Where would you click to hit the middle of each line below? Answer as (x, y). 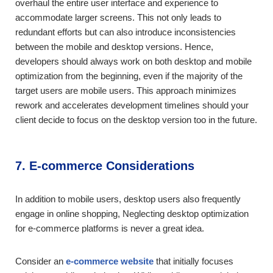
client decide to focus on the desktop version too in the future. (136, 120)
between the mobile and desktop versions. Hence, (114, 47)
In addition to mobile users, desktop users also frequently (128, 199)
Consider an (41, 261)
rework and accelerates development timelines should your (132, 105)
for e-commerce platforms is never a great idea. (110, 229)
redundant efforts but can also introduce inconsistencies (126, 32)
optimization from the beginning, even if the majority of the (129, 76)
